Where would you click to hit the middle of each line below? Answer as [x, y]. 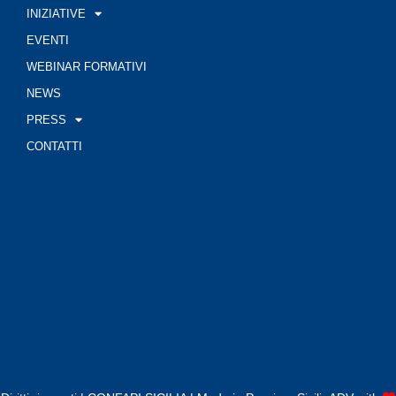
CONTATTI [54, 146]
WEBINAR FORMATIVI [86, 66]
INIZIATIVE [56, 13]
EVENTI [47, 40]
